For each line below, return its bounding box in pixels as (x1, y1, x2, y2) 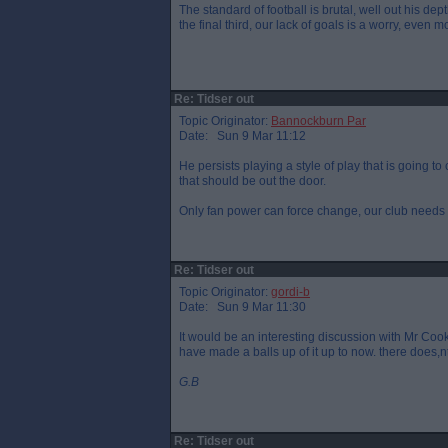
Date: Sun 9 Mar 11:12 (179, 129, 306, 143)
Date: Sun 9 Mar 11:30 (179, 300, 306, 314)
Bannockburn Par (271, 114, 366, 128)
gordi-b (271, 285, 310, 299)
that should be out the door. (179, 174, 326, 188)
